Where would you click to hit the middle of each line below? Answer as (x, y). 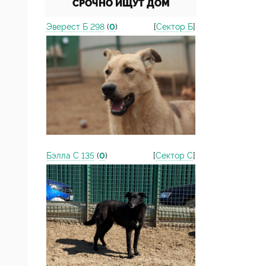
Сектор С (174, 156)
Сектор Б (175, 27)
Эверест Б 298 (75, 27)
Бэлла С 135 (70, 156)
